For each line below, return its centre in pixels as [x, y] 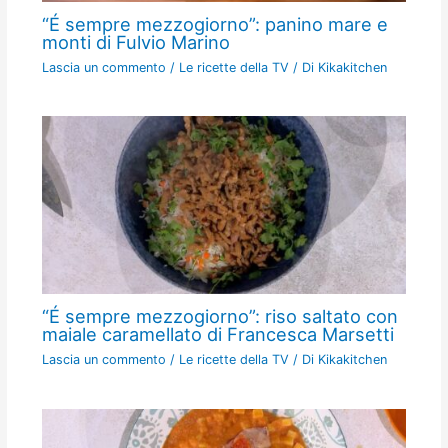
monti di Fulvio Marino [135, 42]
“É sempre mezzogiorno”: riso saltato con [219, 316]
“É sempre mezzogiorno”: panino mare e [214, 24]
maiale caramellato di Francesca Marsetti [217, 334]
